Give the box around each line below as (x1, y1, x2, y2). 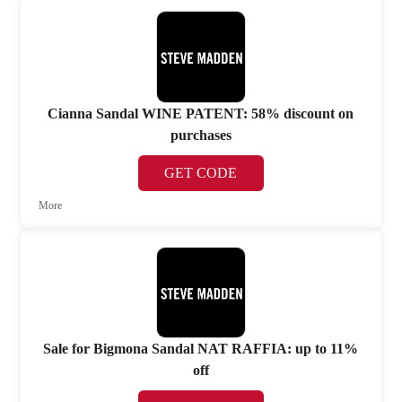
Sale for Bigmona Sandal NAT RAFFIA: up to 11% (43, 341, 359, 357)
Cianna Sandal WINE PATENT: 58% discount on (48, 105, 354, 121)
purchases (170, 127, 232, 143)
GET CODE (164, 164, 238, 180)
